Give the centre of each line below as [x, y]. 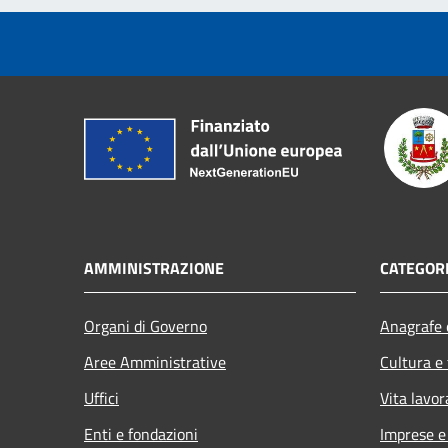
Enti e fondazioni [141, 433]
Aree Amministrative [155, 361]
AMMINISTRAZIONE [154, 267]
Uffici [101, 397]
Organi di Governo [145, 325]
